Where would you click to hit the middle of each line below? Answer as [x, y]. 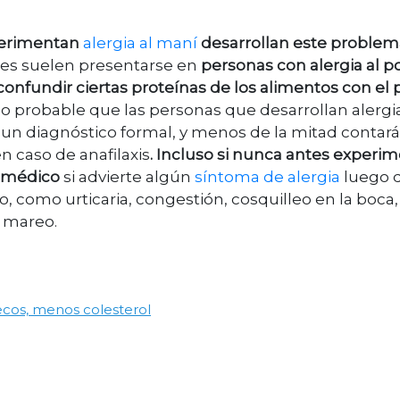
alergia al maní [142, 43]
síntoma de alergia [269, 177]
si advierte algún [127, 177]
